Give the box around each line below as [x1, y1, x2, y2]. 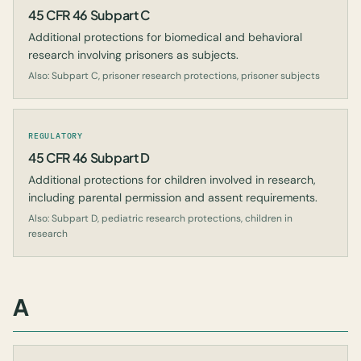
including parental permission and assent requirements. [28, 190, 317, 205]
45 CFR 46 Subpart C [28, 6, 150, 23]
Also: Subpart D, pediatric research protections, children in [28, 212, 293, 225]
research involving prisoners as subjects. [28, 48, 239, 62]
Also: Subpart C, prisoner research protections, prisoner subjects [28, 69, 320, 82]
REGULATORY [28, 131, 83, 141]
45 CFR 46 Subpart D [28, 149, 150, 166]
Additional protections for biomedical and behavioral [28, 30, 302, 44]
